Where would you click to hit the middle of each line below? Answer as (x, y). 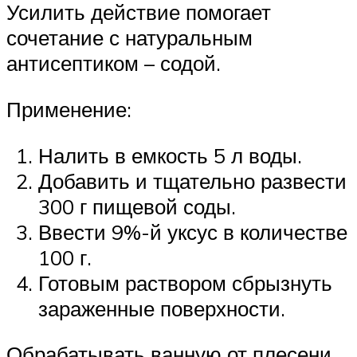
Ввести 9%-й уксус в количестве (193, 231)
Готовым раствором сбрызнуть (185, 282)
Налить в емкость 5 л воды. (170, 155)
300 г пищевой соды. (137, 206)
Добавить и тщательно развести (192, 180)
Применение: (69, 109)
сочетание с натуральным (129, 38)
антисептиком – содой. (114, 63)
